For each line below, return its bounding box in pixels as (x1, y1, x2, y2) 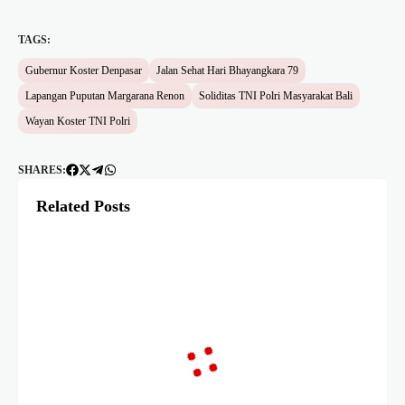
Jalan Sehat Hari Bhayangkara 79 (156, 64, 298, 78)
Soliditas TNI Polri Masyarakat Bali (199, 89, 353, 103)
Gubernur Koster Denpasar (25, 64, 142, 78)
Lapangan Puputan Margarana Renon (25, 89, 184, 103)
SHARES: (18, 164, 66, 177)
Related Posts (36, 197, 130, 216)
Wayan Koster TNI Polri (25, 115, 130, 128)
